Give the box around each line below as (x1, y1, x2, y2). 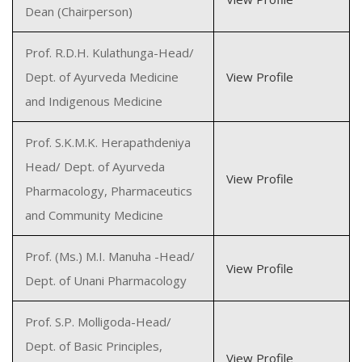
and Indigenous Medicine (25, 93, 162, 109)
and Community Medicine (25, 207, 163, 223)
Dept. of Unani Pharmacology (25, 272, 187, 288)
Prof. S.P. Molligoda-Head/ (25, 314, 171, 330)
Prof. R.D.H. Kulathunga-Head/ (25, 44, 194, 61)
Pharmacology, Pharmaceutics (25, 183, 192, 199)
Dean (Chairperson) (25, 3, 133, 19)
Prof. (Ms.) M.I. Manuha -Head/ (25, 248, 195, 264)
